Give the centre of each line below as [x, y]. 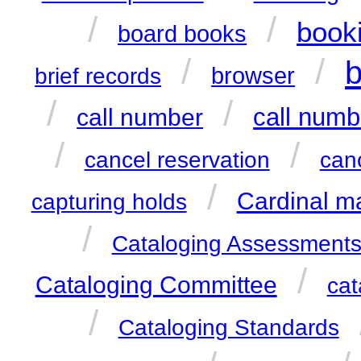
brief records [98, 77]
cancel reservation [177, 160]
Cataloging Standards [228, 328]
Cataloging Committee [156, 285]
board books [183, 34]
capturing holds [109, 202]
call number [140, 118]
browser [253, 76]
